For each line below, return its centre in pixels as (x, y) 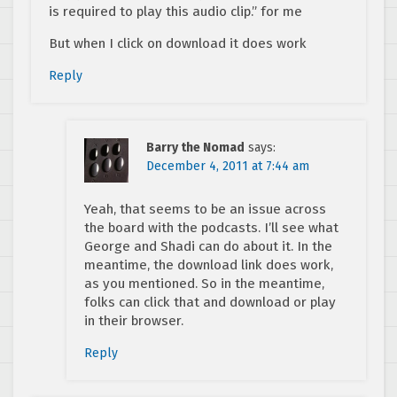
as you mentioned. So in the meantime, (204, 284)
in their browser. (134, 321)
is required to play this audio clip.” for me (175, 12)
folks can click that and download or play (210, 303)
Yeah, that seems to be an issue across (205, 210)
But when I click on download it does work (178, 44)
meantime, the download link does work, (209, 265)
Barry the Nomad (195, 148)
